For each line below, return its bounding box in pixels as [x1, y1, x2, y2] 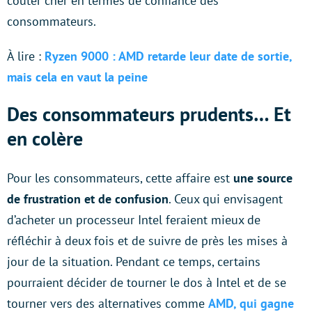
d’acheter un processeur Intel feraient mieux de [7, 212, 260, 228]
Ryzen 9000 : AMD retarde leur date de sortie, [45, 48, 292, 65]
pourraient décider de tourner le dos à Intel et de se [7, 274, 286, 291]
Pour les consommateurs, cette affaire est [7, 170, 233, 187]
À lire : [7, 48, 45, 65]
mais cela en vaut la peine [7, 69, 148, 86]
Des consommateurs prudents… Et [7, 101, 291, 127]
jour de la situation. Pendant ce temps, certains [7, 253, 260, 270]
